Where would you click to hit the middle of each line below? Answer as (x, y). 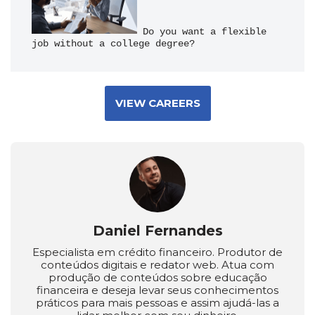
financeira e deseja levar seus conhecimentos (157, 290)
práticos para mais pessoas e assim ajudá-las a (157, 303)
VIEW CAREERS (157, 103)
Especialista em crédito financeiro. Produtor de (157, 252)
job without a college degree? (113, 44)
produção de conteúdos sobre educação (157, 277)
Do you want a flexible (202, 31)
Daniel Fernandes (157, 231)
